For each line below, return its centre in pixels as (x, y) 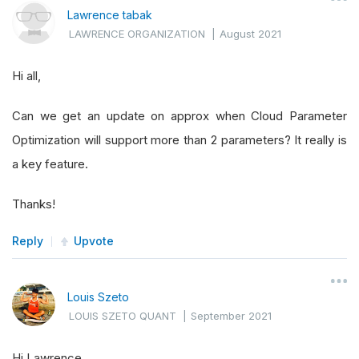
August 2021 (250, 34)
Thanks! (34, 204)
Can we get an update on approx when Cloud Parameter (179, 116)
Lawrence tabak (110, 15)
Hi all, (26, 76)
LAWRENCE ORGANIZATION (137, 34)
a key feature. (50, 164)
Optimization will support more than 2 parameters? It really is (179, 140)
